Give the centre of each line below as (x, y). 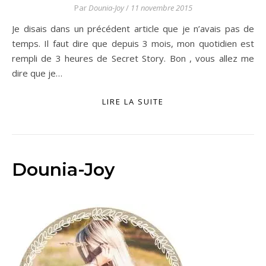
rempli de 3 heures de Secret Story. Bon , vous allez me (133, 58)
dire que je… (37, 73)
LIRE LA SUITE (133, 102)
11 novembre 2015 (161, 8)
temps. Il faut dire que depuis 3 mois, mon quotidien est (133, 43)
